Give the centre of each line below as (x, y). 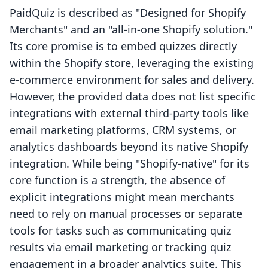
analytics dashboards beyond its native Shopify (129, 147)
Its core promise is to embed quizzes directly (123, 46)
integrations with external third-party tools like (129, 113)
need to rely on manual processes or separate (126, 214)
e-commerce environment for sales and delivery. (132, 80)
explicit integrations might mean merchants (122, 197)
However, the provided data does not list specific (133, 97)
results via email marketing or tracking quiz (120, 247)
